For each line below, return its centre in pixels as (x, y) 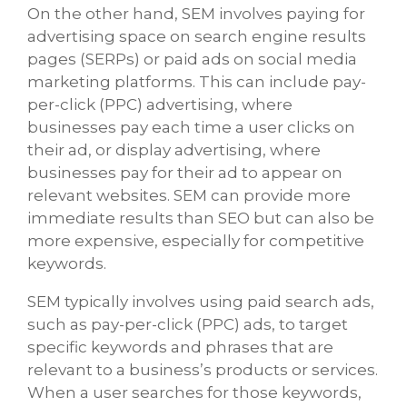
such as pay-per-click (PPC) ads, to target (188, 325)
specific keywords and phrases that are (180, 347)
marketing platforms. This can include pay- (197, 82)
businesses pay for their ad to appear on (185, 173)
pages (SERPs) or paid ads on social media (192, 60)
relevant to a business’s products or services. (203, 370)
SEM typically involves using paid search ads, (201, 302)
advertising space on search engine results (197, 37)
